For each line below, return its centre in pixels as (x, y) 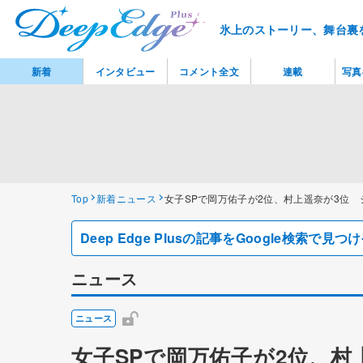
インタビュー (125, 71)
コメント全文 (209, 71)
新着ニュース (126, 198)
